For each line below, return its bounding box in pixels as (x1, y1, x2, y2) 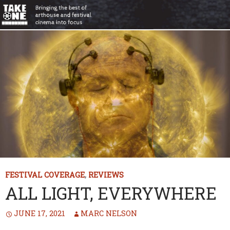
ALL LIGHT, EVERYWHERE (5, 181, 217, 204)
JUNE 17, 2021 (14, 208, 65, 218)
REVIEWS (88, 169, 124, 180)
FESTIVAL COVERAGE (5, 169, 85, 180)
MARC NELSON (81, 208, 137, 218)
